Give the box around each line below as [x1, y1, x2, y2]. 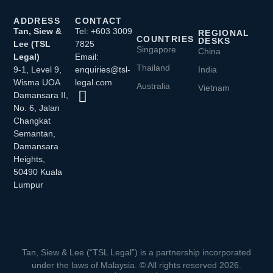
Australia [136, 81, 170, 91]
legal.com [75, 77, 113, 88]
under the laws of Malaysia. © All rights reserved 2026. [32, 260, 241, 271]
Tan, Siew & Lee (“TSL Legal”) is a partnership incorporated [22, 247, 251, 258]
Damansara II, [13, 90, 69, 101]
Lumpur [13, 180, 44, 190]
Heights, [13, 154, 46, 165]
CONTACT [75, 16, 122, 26]
